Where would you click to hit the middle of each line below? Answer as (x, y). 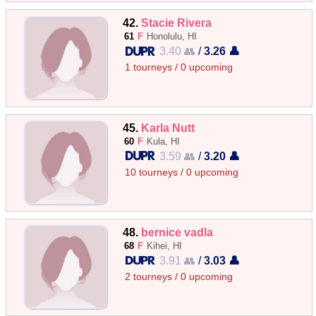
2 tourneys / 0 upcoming (179, 276)
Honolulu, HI (172, 37)
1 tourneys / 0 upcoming (179, 68)
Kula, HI (164, 141)
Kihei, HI (165, 245)
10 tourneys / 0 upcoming (182, 172)
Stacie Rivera (177, 23)
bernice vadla (177, 232)
